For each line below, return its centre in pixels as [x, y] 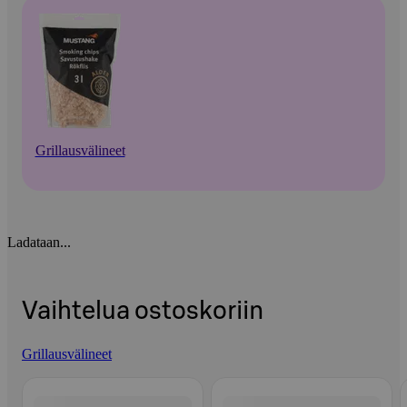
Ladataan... [39, 243]
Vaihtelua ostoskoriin [143, 311]
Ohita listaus [57, 378]
